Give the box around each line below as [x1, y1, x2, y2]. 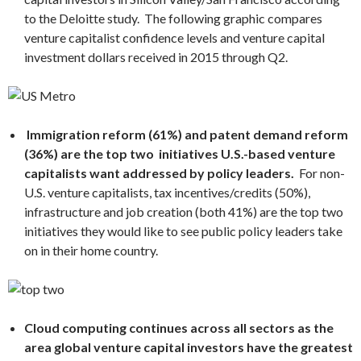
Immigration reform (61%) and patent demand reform [24, 127, 348, 142]
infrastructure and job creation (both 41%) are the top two [24, 204, 343, 219]
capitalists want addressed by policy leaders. [24, 165, 294, 180]
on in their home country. [24, 243, 158, 258]
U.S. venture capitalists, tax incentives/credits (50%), [24, 185, 310, 200]
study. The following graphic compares [105, 10, 322, 26]
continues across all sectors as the [127, 320, 334, 335]
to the [24, 10, 59, 26]
